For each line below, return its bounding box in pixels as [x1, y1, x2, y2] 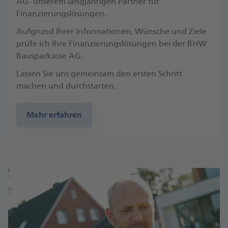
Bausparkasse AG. [16, 51, 83, 61]
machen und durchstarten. [16, 81, 116, 91]
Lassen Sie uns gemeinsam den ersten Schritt [16, 69, 182, 79]
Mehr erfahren [26, 110, 82, 120]
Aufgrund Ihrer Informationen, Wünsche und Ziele [16, 26, 207, 37]
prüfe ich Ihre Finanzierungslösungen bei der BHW [16, 39, 207, 49]
